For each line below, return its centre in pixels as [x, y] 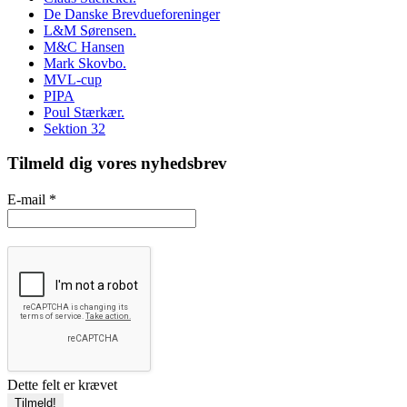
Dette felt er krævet [62, 385]
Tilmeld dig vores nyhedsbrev [117, 164]
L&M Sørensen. [90, 30]
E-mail [28, 200]
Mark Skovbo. [85, 63]
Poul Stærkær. [84, 112]
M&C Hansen [84, 46]
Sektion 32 [74, 128]
